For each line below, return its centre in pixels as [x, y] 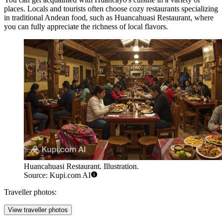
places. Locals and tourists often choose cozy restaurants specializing [111, 9]
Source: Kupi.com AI [57, 175]
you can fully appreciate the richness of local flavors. [86, 27]
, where [202, 18]
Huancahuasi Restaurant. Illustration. [81, 166]
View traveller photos [38, 210]
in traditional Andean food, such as [59, 18]
